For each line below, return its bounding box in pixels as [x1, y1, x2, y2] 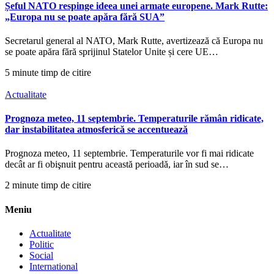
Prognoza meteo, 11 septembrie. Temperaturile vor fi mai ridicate [5, 148, 254, 159]
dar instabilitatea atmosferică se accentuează [5, 124, 188, 135]
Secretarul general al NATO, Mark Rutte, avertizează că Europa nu [5, 35, 263, 46]
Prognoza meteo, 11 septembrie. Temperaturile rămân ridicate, [5, 113, 264, 124]
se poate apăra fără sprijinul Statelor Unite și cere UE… [5, 46, 218, 57]
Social [29, 250, 53, 261]
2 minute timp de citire [5, 180, 91, 191]
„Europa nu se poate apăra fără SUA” [5, 11, 165, 22]
